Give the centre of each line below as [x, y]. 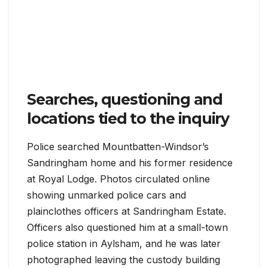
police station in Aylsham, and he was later [124, 244]
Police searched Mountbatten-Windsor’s [118, 147]
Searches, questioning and [125, 100]
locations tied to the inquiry [128, 119]
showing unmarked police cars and [106, 195]
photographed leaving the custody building [124, 260]
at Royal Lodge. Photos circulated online [118, 179]
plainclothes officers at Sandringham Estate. [127, 211]
